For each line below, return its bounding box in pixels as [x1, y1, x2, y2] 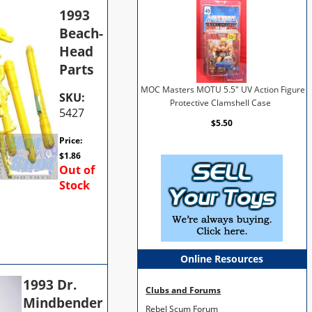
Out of [59, 162, 95, 178]
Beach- [59, 24, 104, 42]
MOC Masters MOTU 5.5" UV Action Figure [141, 84, 306, 95]
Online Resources [180, 252, 264, 266]
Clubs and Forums [146, 284, 221, 295]
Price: [59, 134, 83, 146]
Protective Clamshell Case [169, 97, 271, 109]
